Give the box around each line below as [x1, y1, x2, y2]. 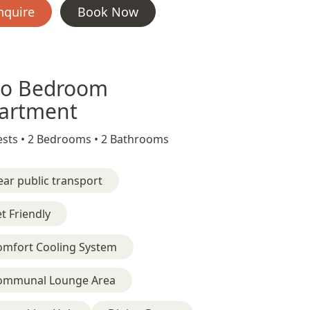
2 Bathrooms [101, 131, 169, 147]
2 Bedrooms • [28, 131, 101, 147]
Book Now [77, 3, 138, 20]
